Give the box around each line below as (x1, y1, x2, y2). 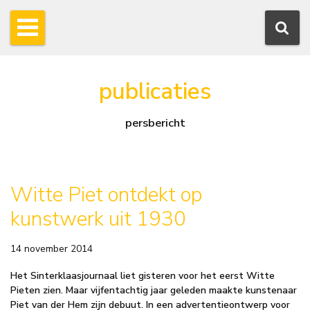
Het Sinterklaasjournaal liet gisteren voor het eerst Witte (10, 268, 275, 282)
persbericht (125, 115, 185, 131)
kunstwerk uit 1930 (10, 204, 186, 233)
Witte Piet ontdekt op (10, 180, 202, 209)
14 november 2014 (10, 241, 93, 255)
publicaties (99, 75, 211, 108)
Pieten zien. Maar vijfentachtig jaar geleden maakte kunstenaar (10, 283, 297, 297)
